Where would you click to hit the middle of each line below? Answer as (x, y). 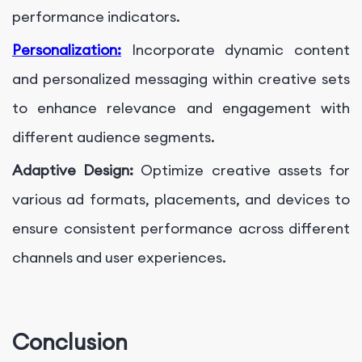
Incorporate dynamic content (236, 50)
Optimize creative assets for (246, 170)
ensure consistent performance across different (181, 229)
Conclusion (70, 341)
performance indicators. (96, 17)
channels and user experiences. (119, 258)
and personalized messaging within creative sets (181, 79)
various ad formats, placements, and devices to (181, 200)
